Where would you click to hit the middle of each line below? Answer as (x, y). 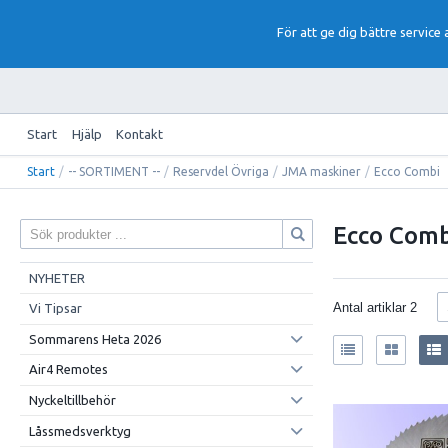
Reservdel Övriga (221, 172)
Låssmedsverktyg (79, 430)
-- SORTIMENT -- (114, 172)
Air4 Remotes (68, 369)
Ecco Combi (407, 172)
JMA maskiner (322, 172)
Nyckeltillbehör (72, 400)
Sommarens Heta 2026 (94, 338)
